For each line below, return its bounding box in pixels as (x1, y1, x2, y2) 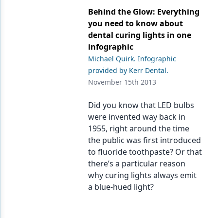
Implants (28, 55, 58, 65)
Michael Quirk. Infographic (88, 54, 177, 63)
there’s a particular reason (88, 158, 186, 169)
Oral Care (28, 133, 59, 143)
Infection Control (28, 75, 86, 84)
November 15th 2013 (88, 77, 157, 87)
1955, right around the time (88, 123, 190, 134)
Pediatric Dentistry (28, 192, 91, 201)
